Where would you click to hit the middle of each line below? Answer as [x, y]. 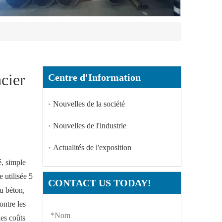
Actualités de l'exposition [92, 148]
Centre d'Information [94, 78]
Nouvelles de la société [89, 104]
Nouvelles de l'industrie [90, 126]
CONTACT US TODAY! [100, 183]
